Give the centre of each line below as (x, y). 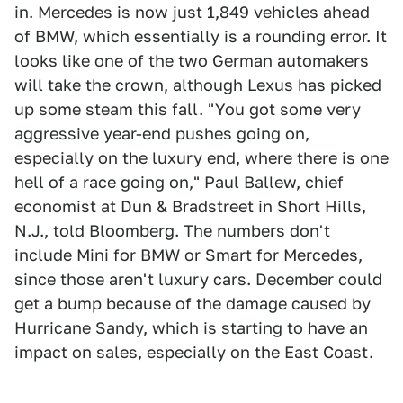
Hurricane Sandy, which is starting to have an (191, 328)
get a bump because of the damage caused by (193, 304)
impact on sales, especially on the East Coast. (194, 352)
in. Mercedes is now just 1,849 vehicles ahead (192, 12)
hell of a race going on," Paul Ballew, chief (179, 182)
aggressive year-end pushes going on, (162, 134)
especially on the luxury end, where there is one (201, 158)
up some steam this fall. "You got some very (188, 109)
